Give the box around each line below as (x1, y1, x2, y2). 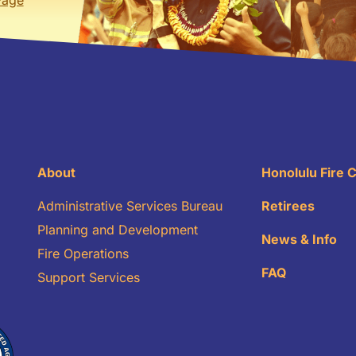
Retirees (261, 197, 315, 214)
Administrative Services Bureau (37, 197, 222, 214)
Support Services (37, 269, 140, 285)
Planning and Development (37, 221, 198, 238)
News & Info (261, 230, 337, 247)
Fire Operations (37, 245, 129, 261)
